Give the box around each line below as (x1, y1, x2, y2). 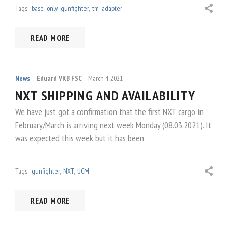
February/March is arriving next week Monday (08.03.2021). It (15, 119, 211, 131)
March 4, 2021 (88, 73, 123, 83)
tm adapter (92, 4, 122, 13)
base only (32, 4, 57, 13)
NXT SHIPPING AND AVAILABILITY (15, 87, 196, 104)
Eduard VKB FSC (36, 73, 82, 83)
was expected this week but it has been (15, 132, 144, 144)
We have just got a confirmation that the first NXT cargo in (15, 105, 204, 118)
